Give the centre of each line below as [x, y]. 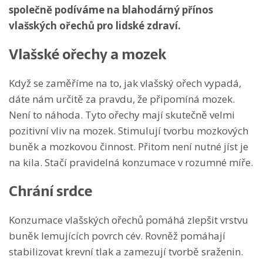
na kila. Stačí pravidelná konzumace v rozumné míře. [131, 162]
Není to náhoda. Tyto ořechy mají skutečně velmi [122, 114]
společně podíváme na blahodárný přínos [111, 9]
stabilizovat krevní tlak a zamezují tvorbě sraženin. [126, 251]
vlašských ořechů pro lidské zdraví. [96, 25]
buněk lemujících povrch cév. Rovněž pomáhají [117, 235]
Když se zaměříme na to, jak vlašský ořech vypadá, [125, 83]
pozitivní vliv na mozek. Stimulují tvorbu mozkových [129, 130]
